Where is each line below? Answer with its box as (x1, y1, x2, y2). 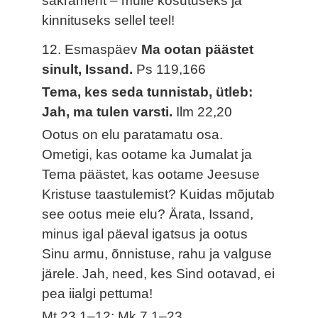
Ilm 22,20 (176, 104, 233, 119)
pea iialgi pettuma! (42, 285, 153, 301)
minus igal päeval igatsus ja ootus (42, 226, 248, 241)
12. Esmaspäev (42, 42, 142, 57)
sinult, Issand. (42, 62, 137, 77)
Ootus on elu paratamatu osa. (42, 126, 224, 142)
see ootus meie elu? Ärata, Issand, (42, 206, 254, 221)
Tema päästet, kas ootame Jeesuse (42, 166, 261, 182)
